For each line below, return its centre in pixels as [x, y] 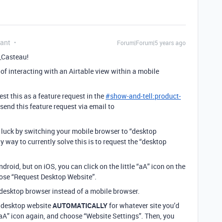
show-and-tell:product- [145, 96]
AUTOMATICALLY [80, 205]
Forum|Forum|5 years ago [151, 43]
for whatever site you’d [143, 205]
